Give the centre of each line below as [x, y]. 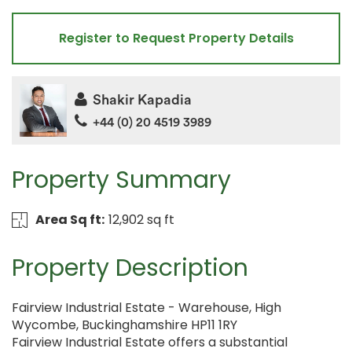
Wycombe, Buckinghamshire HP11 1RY [125, 325]
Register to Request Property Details [176, 38]
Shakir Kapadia [142, 99]
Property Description [130, 268]
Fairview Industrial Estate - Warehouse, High [147, 308]
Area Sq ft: [70, 220]
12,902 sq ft [141, 220]
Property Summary [121, 180]
